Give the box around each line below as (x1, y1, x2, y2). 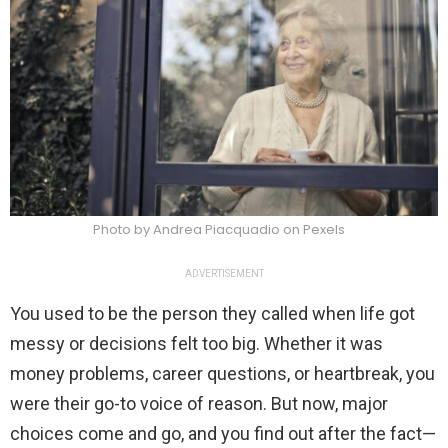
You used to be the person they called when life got (10, 303, 415, 325)
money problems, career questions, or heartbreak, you (10, 363, 435, 385)
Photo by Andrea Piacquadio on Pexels (93, 220, 345, 240)
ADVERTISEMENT (184, 268, 264, 280)
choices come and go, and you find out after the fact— (10, 423, 436, 445)
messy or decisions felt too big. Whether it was (10, 333, 383, 355)
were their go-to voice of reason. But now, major (10, 393, 388, 415)
